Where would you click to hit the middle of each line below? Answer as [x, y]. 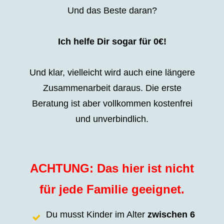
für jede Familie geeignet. [112, 189]
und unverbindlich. [112, 119]
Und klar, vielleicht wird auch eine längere [112, 72]
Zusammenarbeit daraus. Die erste [112, 88]
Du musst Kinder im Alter [95, 214]
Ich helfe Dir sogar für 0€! [112, 41]
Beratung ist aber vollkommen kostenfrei [112, 103]
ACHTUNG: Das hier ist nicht [112, 168]
